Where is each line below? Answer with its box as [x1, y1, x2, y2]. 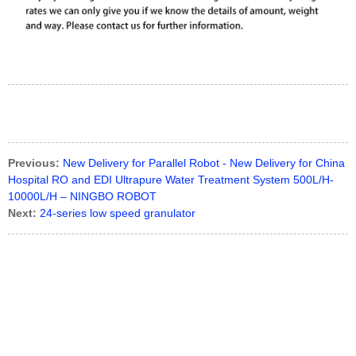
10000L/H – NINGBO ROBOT [8, 190, 157, 203]
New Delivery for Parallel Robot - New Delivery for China [63, 157, 345, 170]
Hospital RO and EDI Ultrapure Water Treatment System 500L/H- [8, 173, 334, 187]
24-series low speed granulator [40, 207, 195, 220]
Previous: [8, 157, 60, 170]
